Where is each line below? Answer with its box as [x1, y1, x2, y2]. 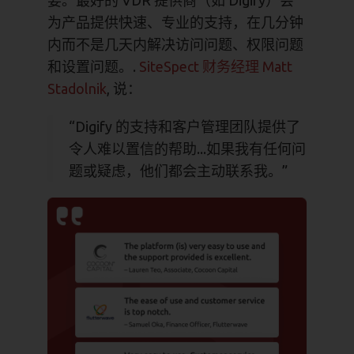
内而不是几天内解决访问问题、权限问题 [47, 36, 303, 52]
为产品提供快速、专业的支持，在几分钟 [47, 14, 303, 30]
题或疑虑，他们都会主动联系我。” [69, 163, 288, 179]
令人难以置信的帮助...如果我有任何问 [69, 141, 306, 156]
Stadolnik [47, 81, 107, 96]
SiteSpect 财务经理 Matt [139, 58, 292, 74]
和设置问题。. [47, 58, 139, 74]
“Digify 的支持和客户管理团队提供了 [69, 119, 300, 134]
